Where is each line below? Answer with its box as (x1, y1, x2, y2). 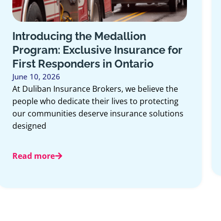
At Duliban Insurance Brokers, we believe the (12, 83, 179, 95)
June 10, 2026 (12, 72, 61, 82)
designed (12, 120, 47, 132)
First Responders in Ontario (12, 57, 154, 71)
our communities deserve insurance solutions (12, 108, 184, 119)
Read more (12, 150, 55, 162)
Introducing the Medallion (12, 30, 147, 43)
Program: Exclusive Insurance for (12, 43, 183, 57)
